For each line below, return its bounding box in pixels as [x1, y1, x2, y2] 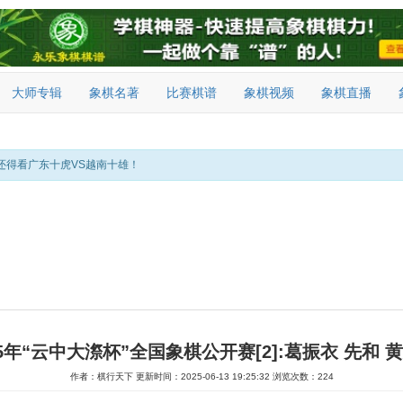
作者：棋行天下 [69, 372, 133, 381]
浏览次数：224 [272, 372, 334, 381]
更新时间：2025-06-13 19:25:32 [135, 372, 270, 381]
